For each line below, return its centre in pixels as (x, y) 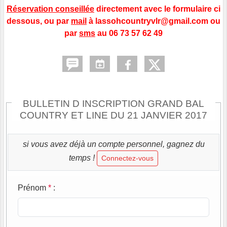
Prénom (32, 188)
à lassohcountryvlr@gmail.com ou (154, 21)
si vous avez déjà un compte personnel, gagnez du (113, 144)
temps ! (82, 158)
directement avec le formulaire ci (157, 9)
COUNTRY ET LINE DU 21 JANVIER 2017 (113, 116)
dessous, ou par (39, 21)
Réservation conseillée (50, 9)
